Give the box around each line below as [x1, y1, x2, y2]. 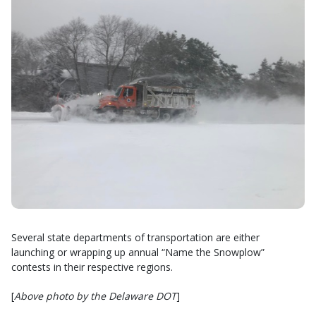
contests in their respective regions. [11, 260, 173, 274]
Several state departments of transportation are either [11, 231, 260, 244]
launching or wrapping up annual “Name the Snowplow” [11, 245, 265, 259]
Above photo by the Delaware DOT [14, 289, 176, 303]
